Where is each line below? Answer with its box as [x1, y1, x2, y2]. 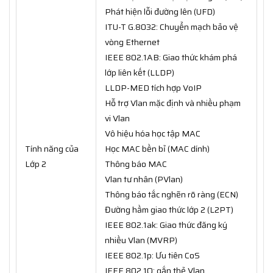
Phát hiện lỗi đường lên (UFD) [105, 5, 215, 19]
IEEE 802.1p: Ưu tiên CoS [105, 249, 200, 263]
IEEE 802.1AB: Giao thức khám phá [105, 51, 237, 65]
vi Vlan [105, 112, 130, 126]
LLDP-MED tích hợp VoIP [105, 81, 202, 95]
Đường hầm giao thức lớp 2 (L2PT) [105, 203, 233, 217]
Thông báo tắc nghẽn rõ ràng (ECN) [105, 188, 238, 202]
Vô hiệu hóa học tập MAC [105, 127, 200, 141]
